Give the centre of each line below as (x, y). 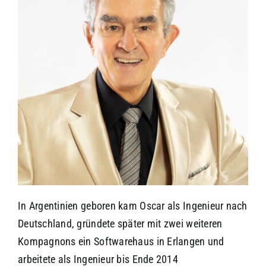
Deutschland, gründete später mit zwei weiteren (120, 223)
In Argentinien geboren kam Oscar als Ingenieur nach (132, 205)
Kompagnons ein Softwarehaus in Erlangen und (121, 241)
